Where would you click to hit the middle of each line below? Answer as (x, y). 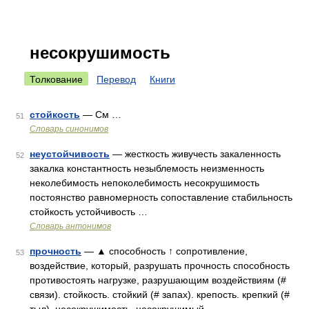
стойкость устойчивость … (89, 212)
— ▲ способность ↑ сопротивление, (165, 251)
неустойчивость (70, 154)
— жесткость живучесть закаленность (195, 154)
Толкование (56, 79)
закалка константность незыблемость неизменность (147, 168)
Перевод (116, 79)
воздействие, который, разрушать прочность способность (160, 266)
